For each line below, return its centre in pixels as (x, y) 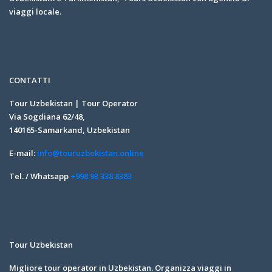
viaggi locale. (35, 11)
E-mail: (23, 153)
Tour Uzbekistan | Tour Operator (73, 103)
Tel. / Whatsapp (40, 176)
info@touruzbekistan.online (90, 153)
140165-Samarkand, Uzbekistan (70, 130)
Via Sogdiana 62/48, (47, 116)
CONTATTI (30, 80)
